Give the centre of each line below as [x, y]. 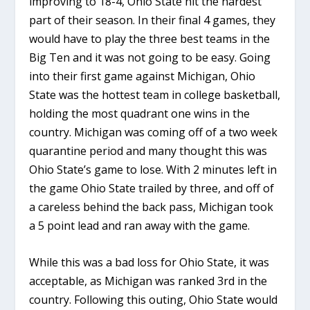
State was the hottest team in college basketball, [155, 95]
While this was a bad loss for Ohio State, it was [149, 262]
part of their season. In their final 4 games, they [153, 20]
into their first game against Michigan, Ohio [143, 76]
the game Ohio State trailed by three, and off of [152, 189]
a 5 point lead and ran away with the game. [140, 226]
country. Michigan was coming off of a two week [154, 133]
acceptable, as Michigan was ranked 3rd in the [148, 281]
